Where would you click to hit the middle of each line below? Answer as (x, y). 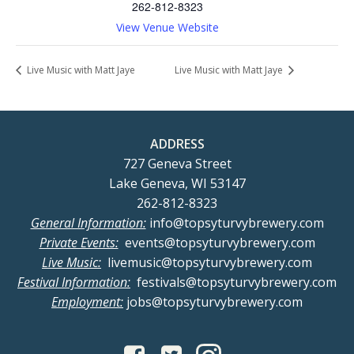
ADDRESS (177, 143)
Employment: (87, 301)
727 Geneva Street (177, 163)
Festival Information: (74, 282)
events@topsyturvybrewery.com (217, 242)
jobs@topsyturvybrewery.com (213, 301)
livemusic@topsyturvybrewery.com (207, 262)
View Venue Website (168, 28)
